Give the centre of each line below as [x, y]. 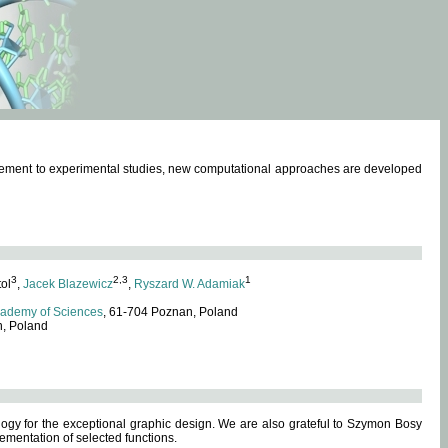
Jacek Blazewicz [68, 284]
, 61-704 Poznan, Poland [170, 312]
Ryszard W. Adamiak [189, 284]
